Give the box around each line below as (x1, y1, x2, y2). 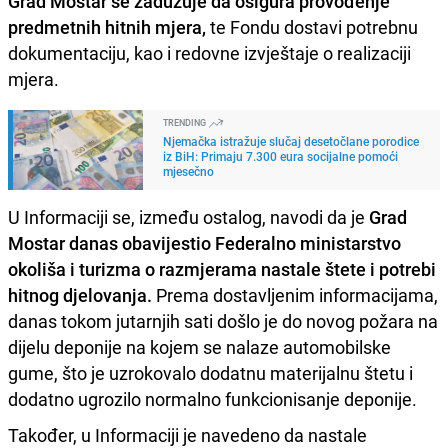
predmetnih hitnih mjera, (8, 14, 206, 39)
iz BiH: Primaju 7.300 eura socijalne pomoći (163, 147, 398, 164)
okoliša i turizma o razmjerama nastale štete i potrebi (8, 256, 436, 281)
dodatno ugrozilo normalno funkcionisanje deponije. (8, 386, 417, 411)
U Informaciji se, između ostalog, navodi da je (8, 204, 365, 229)
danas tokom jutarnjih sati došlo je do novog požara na (8, 308, 438, 333)
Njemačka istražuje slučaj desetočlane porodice (163, 132, 419, 149)
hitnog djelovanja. (8, 282, 152, 307)
